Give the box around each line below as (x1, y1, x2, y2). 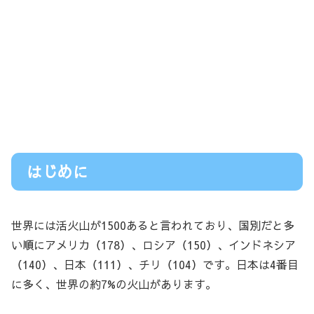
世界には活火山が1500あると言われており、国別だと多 (11, 217, 294, 233)
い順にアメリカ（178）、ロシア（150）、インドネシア (11, 237, 296, 253)
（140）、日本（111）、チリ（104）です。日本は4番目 (11, 257, 299, 273)
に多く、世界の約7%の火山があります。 (11, 276, 217, 292)
